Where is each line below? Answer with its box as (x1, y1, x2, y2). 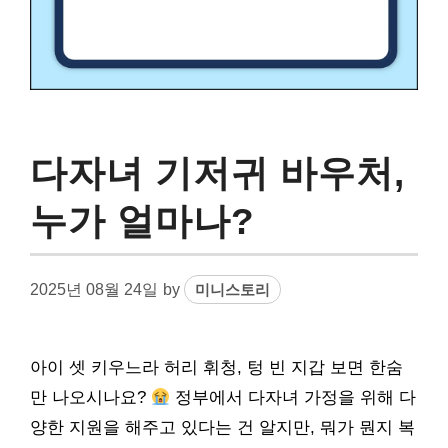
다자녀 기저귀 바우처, (30, 152, 405, 194)
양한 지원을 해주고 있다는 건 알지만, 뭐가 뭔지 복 (30, 418, 415, 437)
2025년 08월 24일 (30, 280, 158, 298)
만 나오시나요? (30, 388, 151, 407)
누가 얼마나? (30, 200, 255, 242)
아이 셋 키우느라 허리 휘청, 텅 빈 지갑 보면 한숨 (30, 358, 403, 377)
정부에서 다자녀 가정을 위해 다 (170, 388, 417, 407)
